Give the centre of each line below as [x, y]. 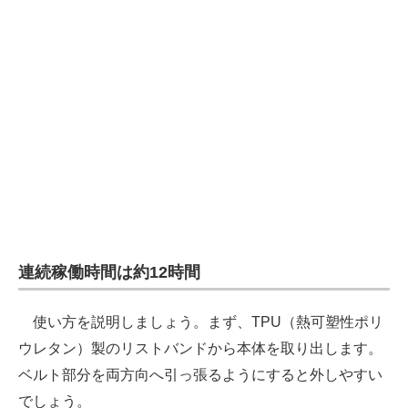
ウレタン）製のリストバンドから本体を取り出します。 [200, 349]
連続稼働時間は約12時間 [109, 273]
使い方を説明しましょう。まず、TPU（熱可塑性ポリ [201, 322]
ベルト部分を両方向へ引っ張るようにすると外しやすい [200, 375]
